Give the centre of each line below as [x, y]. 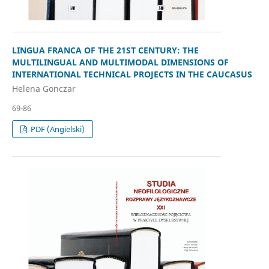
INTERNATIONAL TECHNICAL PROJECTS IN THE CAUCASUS [132, 74]
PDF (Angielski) [57, 129]
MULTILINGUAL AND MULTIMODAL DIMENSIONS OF [120, 62]
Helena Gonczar [44, 88]
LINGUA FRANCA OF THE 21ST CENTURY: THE [105, 50]
